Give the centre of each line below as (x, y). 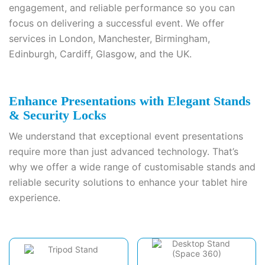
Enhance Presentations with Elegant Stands (130, 101)
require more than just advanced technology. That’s (124, 151)
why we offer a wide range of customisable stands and (132, 167)
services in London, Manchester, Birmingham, (109, 38)
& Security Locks (58, 115)
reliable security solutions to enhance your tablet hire (128, 182)
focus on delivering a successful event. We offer (117, 23)
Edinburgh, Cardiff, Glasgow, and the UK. (100, 54)
